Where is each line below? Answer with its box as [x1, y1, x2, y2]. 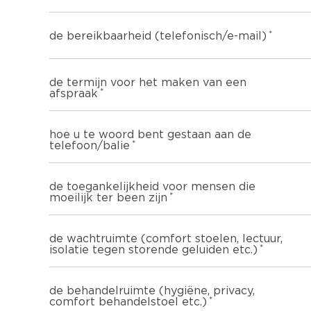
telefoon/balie [49, 140, 130, 152]
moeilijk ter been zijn [49, 192, 167, 204]
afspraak [49, 88, 98, 100]
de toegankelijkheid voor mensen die [49, 181, 255, 193]
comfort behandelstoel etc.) [49, 296, 207, 308]
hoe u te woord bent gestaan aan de [49, 129, 251, 141]
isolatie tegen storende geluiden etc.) [49, 244, 258, 256]
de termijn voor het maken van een [49, 77, 246, 89]
